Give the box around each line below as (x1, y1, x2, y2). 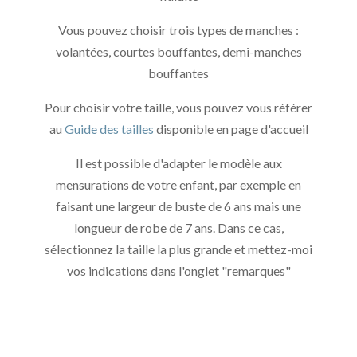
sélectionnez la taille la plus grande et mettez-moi (45, 241, 312, 257)
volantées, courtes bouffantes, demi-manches (55, 43, 302, 59)
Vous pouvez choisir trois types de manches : (58, 22, 299, 37)
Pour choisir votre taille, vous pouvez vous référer (45, 99, 312, 115)
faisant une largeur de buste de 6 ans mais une (56, 198, 301, 214)
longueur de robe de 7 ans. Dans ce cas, (73, 219, 284, 235)
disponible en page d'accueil (153, 120, 308, 136)
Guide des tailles (64, 120, 154, 136)
